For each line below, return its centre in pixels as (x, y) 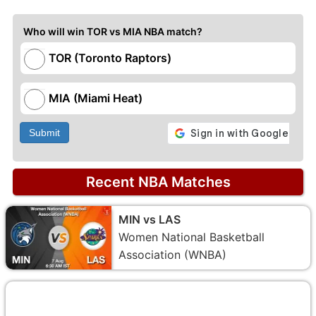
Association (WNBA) (172, 254)
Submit (44, 132)
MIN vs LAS (150, 219)
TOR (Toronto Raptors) (110, 57)
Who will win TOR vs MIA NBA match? (113, 31)
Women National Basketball (192, 237)
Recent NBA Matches (158, 182)
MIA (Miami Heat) (96, 98)
